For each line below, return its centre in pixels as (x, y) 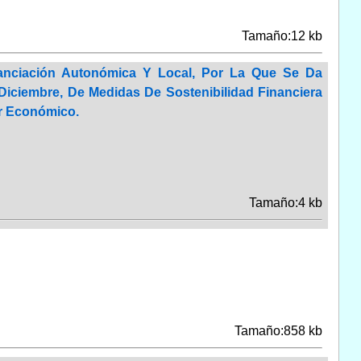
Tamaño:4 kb (285, 202)
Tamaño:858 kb (278, 330)
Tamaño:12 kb (282, 35)
